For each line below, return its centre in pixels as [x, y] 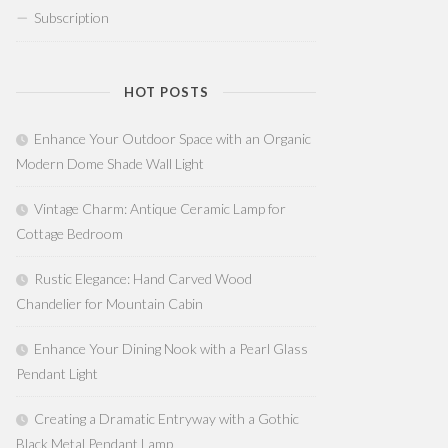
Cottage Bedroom [69, 233]
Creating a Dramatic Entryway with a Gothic [166, 418]
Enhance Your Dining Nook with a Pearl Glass [171, 348]
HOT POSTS [166, 92]
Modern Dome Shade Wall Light [110, 163]
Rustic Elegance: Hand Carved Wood [143, 278]
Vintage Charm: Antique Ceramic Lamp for [160, 208]
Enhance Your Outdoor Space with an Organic [172, 138]
